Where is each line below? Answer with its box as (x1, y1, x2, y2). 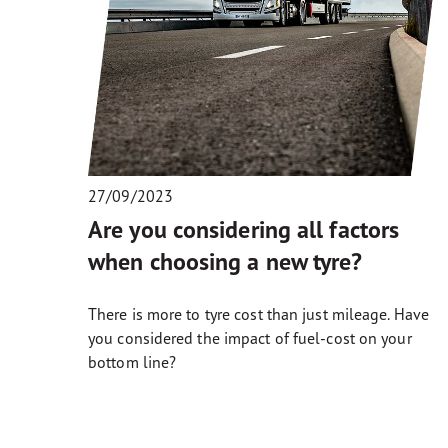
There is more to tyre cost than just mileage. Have (88, 303, 430, 324)
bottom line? (88, 351, 177, 372)
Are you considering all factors (88, 213, 400, 245)
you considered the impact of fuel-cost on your (88, 327, 412, 348)
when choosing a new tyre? (88, 245, 363, 277)
